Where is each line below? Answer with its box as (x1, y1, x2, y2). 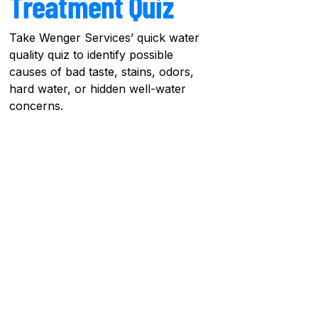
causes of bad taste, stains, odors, (9, 65, 194, 79)
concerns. (9, 99, 63, 113)
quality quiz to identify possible (9, 48, 173, 62)
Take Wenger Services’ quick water (9, 31, 199, 45)
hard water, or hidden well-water (9, 82, 186, 96)
